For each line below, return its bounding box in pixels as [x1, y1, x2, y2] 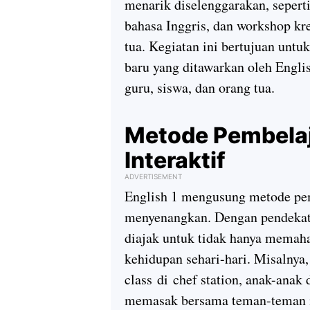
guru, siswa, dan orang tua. [125, 78, 275, 98]
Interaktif [125, 147, 226, 174]
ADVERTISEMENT [125, 172, 182, 181]
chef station [173, 270, 239, 289]
